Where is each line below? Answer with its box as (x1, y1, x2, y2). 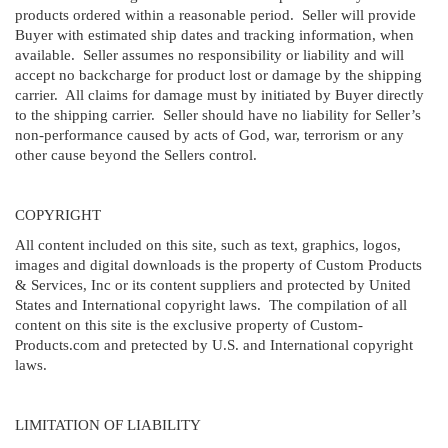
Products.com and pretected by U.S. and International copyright (15, 336, 413, 353)
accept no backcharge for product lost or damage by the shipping (15, 66, 422, 83)
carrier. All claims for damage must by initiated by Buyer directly (15, 86, 424, 103)
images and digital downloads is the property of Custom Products (15, 256, 422, 273)
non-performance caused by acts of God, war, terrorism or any (15, 126, 404, 143)
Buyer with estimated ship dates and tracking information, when (15, 26, 414, 43)
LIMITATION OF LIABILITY (15, 416, 201, 433)
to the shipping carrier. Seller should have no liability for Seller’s (15, 106, 421, 123)
